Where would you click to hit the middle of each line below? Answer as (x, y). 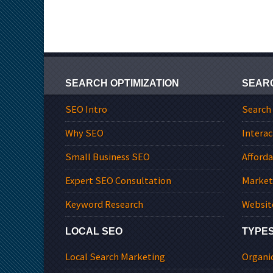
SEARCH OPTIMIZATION (122, 83)
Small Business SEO (108, 157)
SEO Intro (86, 109)
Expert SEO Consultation (118, 180)
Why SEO (84, 133)
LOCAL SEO (94, 232)
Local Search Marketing (115, 257)
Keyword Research (104, 204)
